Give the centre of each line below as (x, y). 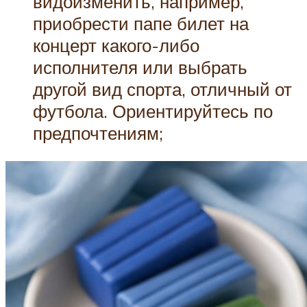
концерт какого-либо (116, 45)
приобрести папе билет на (141, 23)
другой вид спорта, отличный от (162, 89)
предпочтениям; (98, 133)
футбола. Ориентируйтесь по (153, 111)
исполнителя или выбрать (140, 67)
